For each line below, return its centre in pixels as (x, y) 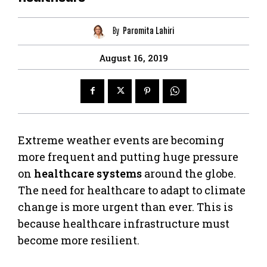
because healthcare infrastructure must (124, 223)
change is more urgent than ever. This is (125, 207)
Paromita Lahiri (148, 31)
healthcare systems (88, 173)
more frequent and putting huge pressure (128, 156)
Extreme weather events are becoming (121, 140)
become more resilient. (79, 240)
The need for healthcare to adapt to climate (132, 190)
